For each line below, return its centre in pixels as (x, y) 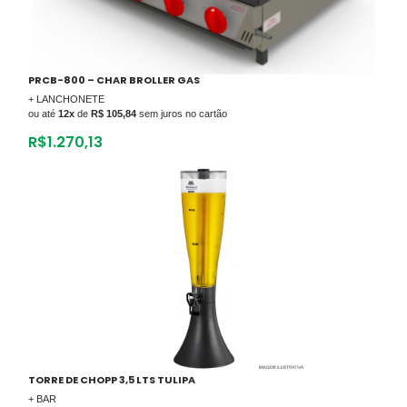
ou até (43, 113)
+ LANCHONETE (66, 99)
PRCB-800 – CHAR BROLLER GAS (114, 79)
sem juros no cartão (182, 113)
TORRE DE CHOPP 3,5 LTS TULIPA (112, 379)
